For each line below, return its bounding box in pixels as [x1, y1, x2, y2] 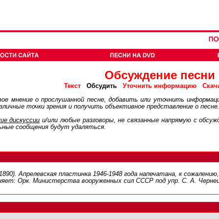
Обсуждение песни [105, 68, 215, 82]
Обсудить [81, 82, 123, 89]
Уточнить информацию [123, 83, 197, 89]
